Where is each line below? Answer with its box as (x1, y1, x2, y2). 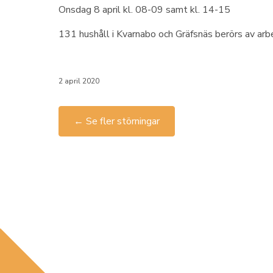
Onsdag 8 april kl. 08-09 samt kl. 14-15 (58, 3, 230, 16)
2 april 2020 (58, 76, 99, 86)
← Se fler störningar (74, 115, 160, 128)
